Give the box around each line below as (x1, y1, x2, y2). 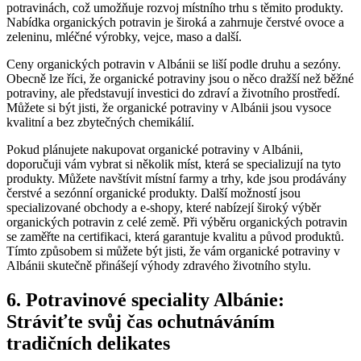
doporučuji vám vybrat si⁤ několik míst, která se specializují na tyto (6, 156, 341, 171)
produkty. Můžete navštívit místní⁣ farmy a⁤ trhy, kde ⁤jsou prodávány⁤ (6, 171, 346, 185)
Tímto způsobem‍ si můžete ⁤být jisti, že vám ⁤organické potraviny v (6, 243, 340, 258)
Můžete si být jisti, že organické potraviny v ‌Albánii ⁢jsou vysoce (6, 100, 331, 114)
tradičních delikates (6, 332, 170, 354)
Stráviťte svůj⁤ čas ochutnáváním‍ (6, 310, 275, 332)
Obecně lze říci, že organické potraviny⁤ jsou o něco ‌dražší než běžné (6, 71, 354, 85)
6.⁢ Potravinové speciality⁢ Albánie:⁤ (6, 288, 284, 310)
